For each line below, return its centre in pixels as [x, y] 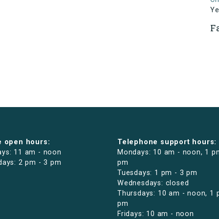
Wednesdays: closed [153, 183]
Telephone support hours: [167, 142]
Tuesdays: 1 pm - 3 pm [157, 173]
